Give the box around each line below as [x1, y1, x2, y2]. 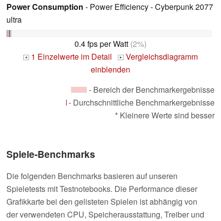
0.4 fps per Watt [74, 37, 128, 49]
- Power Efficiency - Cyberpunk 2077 [83, 1, 213, 13]
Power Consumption [6, 1, 83, 13]
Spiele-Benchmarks [6, 147, 95, 161]
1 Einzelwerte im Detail [29, 50, 112, 62]
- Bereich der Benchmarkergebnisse [87, 83, 215, 95]
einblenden [91, 63, 130, 75]
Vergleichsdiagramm [123, 50, 198, 62]
